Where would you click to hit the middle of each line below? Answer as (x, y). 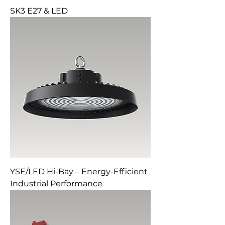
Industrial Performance (56, 184)
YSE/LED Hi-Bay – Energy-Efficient (79, 172)
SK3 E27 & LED (39, 11)
